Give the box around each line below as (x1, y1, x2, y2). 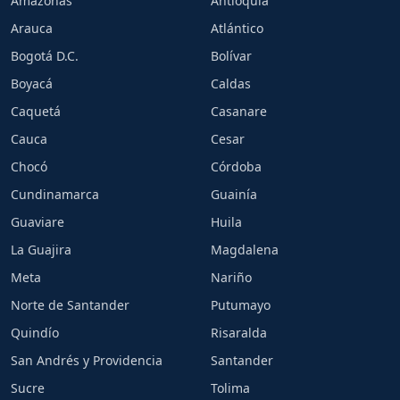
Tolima (211, 379, 250, 396)
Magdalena (211, 241, 279, 258)
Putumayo (211, 296, 271, 313)
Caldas (211, 75, 251, 92)
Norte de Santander (11, 296, 129, 313)
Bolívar (211, 47, 252, 64)
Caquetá (11, 103, 61, 120)
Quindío (11, 324, 59, 341)
